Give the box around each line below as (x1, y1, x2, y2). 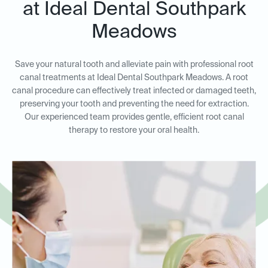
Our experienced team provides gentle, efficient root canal (24, 113, 244, 121)
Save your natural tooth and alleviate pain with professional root (14, 60, 254, 69)
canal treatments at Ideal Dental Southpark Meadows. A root (20, 74, 248, 82)
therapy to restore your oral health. (69, 126, 199, 135)
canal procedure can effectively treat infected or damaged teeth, (12, 87, 256, 95)
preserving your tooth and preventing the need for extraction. (19, 100, 249, 108)
